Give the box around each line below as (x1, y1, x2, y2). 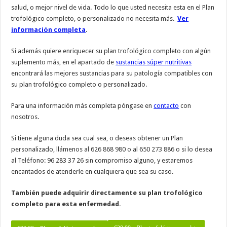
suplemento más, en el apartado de (11, 58, 116, 66)
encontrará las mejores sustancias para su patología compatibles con (11, 69, 213, 78)
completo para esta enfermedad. (11, 200, 122, 208)
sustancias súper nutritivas (116, 58, 192, 66)
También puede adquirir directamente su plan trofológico (11, 189, 203, 197)
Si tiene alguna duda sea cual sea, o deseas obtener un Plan (11, 134, 183, 142)
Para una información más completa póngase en (11, 102, 154, 110)
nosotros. (11, 113, 40, 121)
